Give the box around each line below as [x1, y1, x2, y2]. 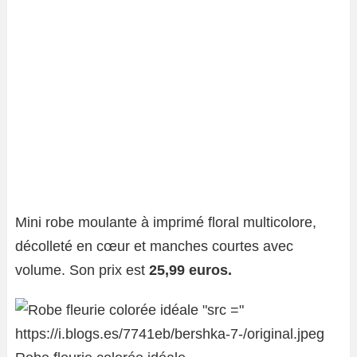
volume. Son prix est [15, 262, 149, 279]
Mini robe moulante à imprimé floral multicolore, [15, 214, 316, 231]
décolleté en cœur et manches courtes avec [15, 238, 293, 255]
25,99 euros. [149, 262, 232, 279]
